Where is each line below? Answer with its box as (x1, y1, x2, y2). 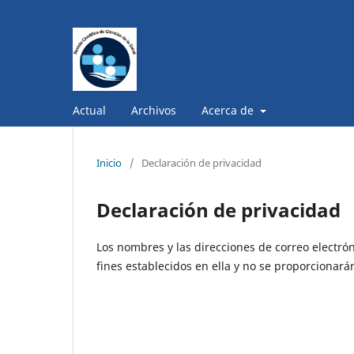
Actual (73, 102, 106, 118)
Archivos (131, 102, 176, 118)
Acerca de (201, 102, 257, 118)
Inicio (96, 155, 122, 170)
